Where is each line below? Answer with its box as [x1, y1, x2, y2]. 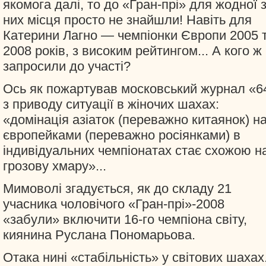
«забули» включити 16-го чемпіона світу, [3, 212, 247, 227]
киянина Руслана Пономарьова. [3, 227, 195, 242]
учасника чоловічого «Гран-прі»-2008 [3, 197, 224, 211]
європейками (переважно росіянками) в [3, 128, 240, 142]
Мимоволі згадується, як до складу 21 [3, 181, 232, 196]
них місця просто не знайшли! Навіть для [3, 12, 252, 27]
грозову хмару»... [3, 159, 106, 173]
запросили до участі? [3, 59, 131, 74]
